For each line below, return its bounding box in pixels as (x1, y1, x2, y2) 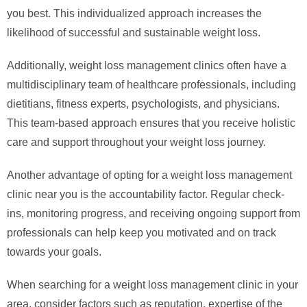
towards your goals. (7, 246, 101, 258)
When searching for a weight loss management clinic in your (7, 279, 298, 291)
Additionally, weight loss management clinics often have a (7, 60, 286, 72)
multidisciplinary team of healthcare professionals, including (7, 79, 296, 91)
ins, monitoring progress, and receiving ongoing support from (7, 208, 300, 220)
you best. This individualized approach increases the (7, 8, 262, 20)
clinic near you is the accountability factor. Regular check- (7, 188, 284, 201)
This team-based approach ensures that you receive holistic (7, 117, 295, 130)
